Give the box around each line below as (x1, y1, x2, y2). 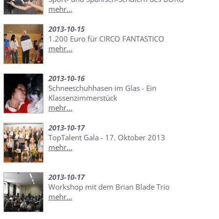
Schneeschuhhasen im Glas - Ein (48, 83, 156, 93)
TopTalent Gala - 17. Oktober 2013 (48, 132, 165, 143)
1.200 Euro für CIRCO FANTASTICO (48, 34, 164, 44)
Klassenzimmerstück (48, 93, 117, 103)
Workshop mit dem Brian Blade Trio (48, 182, 170, 192)
